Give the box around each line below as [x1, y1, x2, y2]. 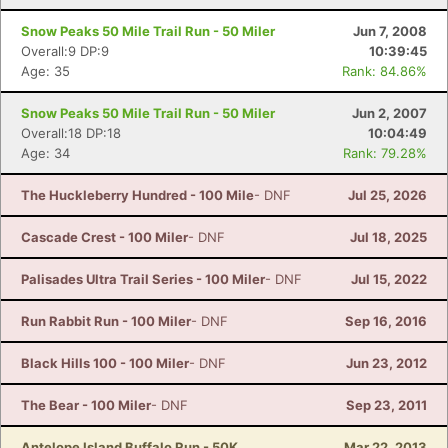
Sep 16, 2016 [345, 313, 427, 329]
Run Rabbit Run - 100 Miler [21, 313, 191, 329]
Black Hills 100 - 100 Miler [21, 355, 189, 371]
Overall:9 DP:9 [21, 43, 109, 59]
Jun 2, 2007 [352, 105, 427, 121]
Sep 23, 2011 [346, 397, 427, 413]
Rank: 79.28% [343, 145, 427, 161]
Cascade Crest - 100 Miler [21, 229, 188, 245]
